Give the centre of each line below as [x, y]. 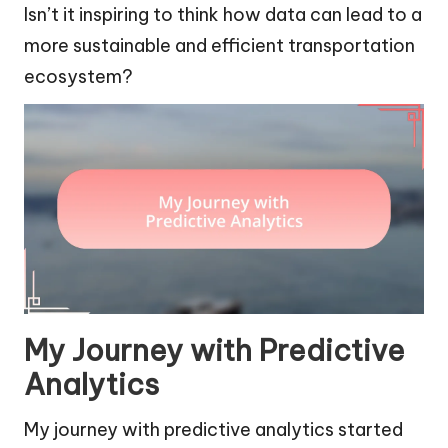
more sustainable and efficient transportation [219, 46]
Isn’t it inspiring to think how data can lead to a [223, 15]
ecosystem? [78, 77]
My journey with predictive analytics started [213, 430]
